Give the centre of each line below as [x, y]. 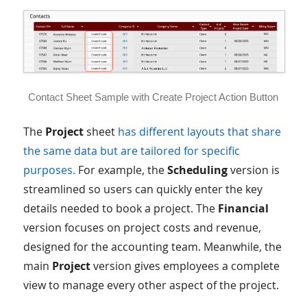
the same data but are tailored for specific [131, 151]
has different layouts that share [199, 132]
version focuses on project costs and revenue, [142, 228]
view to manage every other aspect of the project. [151, 285]
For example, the [121, 170]
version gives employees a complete [185, 266]
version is [253, 170]
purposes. [49, 170]
